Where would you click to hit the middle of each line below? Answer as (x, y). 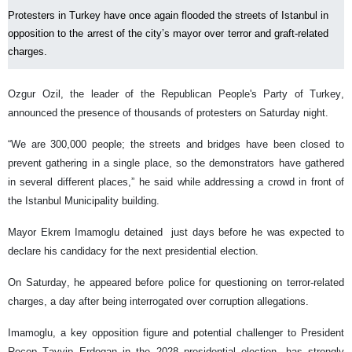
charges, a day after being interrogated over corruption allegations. (158, 301)
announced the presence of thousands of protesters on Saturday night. (168, 113)
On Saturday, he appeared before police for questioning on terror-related (176, 282)
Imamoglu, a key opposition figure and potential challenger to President (176, 333)
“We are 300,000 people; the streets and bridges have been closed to (176, 144)
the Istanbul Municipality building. (84, 201)
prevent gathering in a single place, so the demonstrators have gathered (176, 163)
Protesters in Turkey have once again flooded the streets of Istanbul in (168, 15)
